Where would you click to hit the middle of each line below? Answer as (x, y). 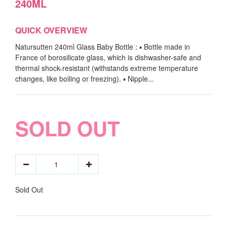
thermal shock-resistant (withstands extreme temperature (107, 68)
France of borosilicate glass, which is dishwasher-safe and (108, 58)
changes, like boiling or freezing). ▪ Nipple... (85, 79)
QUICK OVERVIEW (51, 30)
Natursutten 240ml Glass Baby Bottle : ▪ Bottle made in (103, 47)
